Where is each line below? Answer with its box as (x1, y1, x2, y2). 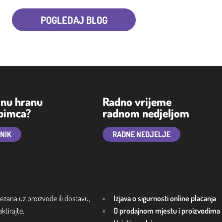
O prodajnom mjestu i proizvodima (113, 206, 220, 216)
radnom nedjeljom (103, 105, 189, 120)
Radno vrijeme (103, 94, 171, 109)
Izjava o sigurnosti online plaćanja (113, 193, 216, 204)
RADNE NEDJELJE (112, 129, 170, 139)
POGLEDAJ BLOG (40, 13, 108, 26)
